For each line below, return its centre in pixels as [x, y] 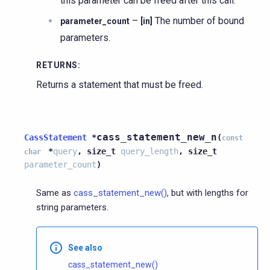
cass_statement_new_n [157, 137]
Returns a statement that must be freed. [120, 84]
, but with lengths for [208, 193]
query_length [149, 151]
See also [85, 247]
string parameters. [72, 207]
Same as [55, 193]
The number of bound [198, 20]
